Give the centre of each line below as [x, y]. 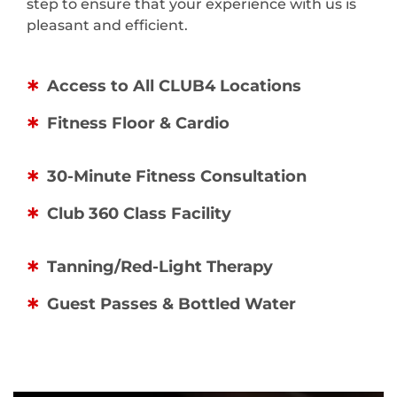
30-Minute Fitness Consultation [177, 177]
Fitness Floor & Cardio [138, 124]
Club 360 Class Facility [139, 214]
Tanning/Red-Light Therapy [160, 267]
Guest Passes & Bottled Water [171, 304]
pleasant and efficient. [107, 26]
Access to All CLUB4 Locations [174, 86]
